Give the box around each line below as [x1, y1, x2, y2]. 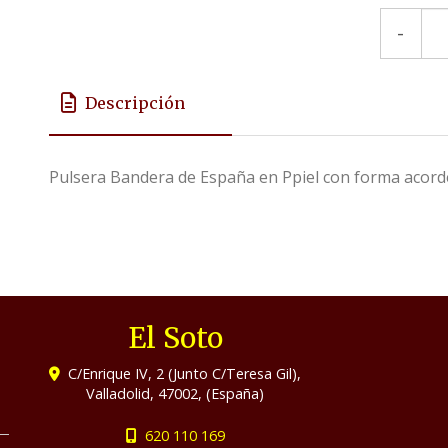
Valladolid [86, 384, 151, 403]
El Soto [127, 320, 223, 356]
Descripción [85, 92, 185, 113]
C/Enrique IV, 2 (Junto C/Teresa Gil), [68, 364, 302, 383]
